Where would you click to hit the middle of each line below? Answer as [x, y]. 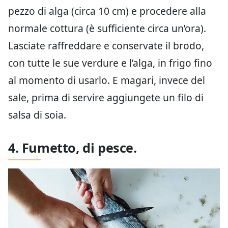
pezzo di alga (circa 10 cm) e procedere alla [107, 11]
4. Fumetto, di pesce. [73, 148]
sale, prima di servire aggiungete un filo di [106, 98]
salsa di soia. [37, 115]
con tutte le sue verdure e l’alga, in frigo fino [110, 63]
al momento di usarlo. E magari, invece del [107, 80]
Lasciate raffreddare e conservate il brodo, [106, 46]
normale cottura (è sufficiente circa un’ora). [107, 28]
